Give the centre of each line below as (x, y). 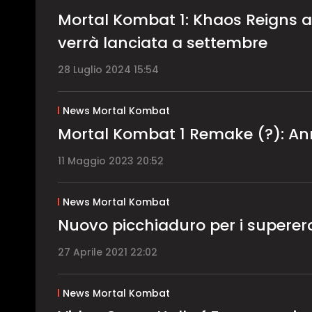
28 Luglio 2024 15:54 (108, 69)
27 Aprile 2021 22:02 (108, 252)
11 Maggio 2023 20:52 (111, 161)
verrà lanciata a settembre (163, 42)
